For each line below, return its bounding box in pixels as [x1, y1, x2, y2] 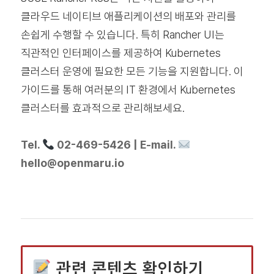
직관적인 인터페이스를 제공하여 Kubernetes [20, 46, 221, 60]
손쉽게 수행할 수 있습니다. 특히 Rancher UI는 [20, 28, 224, 42]
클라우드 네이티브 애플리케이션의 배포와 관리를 [20, 10, 236, 23]
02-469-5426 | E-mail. [54, 138, 179, 152]
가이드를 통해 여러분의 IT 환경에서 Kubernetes [20, 83, 235, 97]
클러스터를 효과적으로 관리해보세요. [20, 102, 185, 115]
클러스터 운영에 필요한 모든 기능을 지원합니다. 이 [20, 65, 243, 78]
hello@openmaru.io [20, 157, 124, 170]
